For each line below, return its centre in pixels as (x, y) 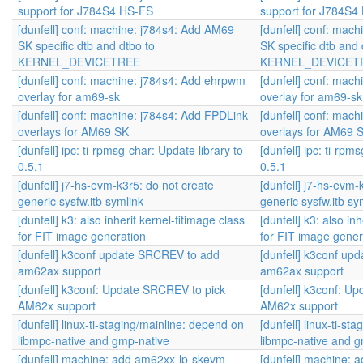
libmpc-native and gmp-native (94, 340)
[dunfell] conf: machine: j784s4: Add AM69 (126, 29)
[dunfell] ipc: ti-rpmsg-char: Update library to (130, 150)
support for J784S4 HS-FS (85, 11)
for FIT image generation (82, 236)
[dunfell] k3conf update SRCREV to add (119, 254)
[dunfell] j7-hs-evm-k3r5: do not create (116, 185)
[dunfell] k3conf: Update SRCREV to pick (122, 289)
